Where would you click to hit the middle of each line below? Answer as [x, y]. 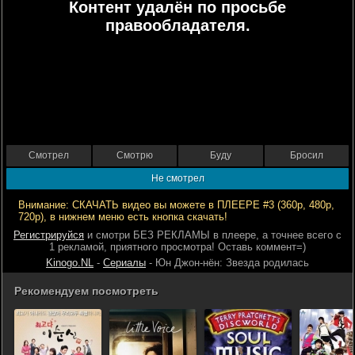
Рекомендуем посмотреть [86, 291]
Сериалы [124, 263]
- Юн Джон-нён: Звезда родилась [227, 263]
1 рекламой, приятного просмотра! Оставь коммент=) [177, 247]
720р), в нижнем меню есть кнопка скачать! [123, 217]
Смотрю [134, 155]
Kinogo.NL [70, 263]
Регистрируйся [49, 235]
